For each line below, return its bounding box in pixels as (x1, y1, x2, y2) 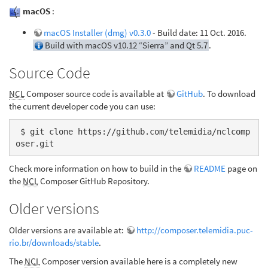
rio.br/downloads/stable (9, 236, 99, 248)
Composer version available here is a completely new (40, 255, 237, 267)
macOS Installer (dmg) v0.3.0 (44, 26, 151, 38)
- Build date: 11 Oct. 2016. (151, 26, 246, 38)
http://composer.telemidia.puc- (136, 224, 253, 236)
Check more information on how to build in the (9, 163, 183, 174)
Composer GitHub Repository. (38, 175, 150, 187)
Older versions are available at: (9, 224, 126, 236)
